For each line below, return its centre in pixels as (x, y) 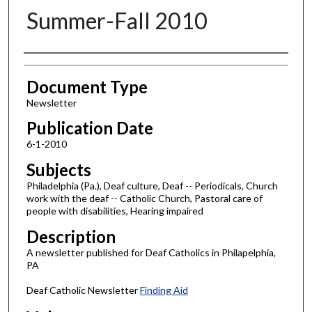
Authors (53, 66)
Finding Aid (164, 290)
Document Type (87, 86)
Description (71, 236)
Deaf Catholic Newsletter (83, 290)
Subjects (58, 170)
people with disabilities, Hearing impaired (115, 211)
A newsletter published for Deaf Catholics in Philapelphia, (151, 252)
